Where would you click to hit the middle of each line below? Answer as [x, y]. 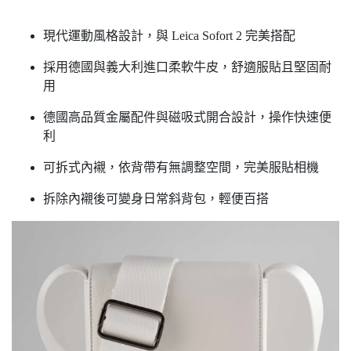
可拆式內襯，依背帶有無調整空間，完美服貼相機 [181, 168]
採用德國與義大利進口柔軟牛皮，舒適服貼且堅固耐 [187, 67]
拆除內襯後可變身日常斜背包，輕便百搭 [156, 199]
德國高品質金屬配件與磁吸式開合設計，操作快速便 [187, 118]
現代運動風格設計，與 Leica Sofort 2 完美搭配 [169, 36]
